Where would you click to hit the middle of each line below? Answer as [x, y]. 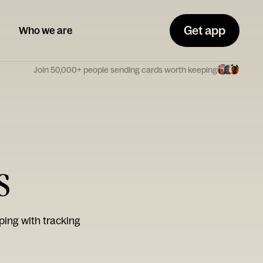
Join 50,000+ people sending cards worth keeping [125, 70]
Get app [205, 30]
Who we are [46, 30]
